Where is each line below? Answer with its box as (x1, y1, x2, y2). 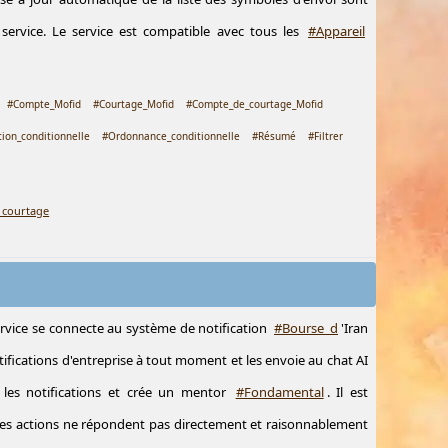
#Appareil (308, 22, 365, 40)
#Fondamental (235, 383, 324, 401)
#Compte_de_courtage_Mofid (186, 97, 324, 111)
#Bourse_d (274, 319, 339, 337)
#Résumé (252, 129, 297, 143)
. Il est (326, 383, 369, 401)
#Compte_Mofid (7, 97, 82, 111)
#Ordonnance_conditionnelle (102, 129, 241, 143)
